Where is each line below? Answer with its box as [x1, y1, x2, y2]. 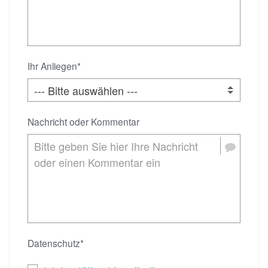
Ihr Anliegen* [28, 59, 81, 73]
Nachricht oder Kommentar [28, 115, 139, 128]
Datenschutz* [28, 236, 84, 249]
